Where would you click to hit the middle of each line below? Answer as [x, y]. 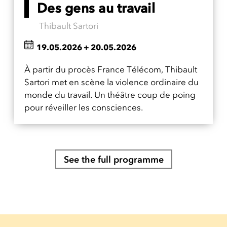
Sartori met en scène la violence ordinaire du [111, 82]
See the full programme [113, 160]
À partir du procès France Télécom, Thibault [111, 70]
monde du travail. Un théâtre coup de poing [110, 95]
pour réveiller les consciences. [84, 108]
